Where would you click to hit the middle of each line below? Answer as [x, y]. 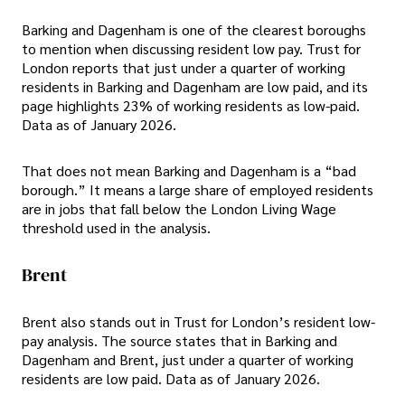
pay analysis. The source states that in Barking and [179, 341]
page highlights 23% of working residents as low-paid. [191, 105]
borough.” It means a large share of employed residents [198, 189]
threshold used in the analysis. [116, 227]
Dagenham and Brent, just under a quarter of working [188, 360]
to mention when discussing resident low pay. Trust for [191, 48]
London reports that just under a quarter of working [184, 67]
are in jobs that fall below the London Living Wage [179, 208]
